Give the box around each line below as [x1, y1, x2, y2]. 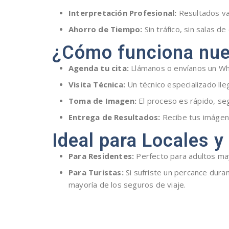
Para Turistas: [68, 167, 124, 178]
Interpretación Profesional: [68, 8, 177, 18]
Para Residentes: [68, 151, 134, 162]
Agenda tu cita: [68, 63, 129, 74]
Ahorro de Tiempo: [68, 24, 143, 35]
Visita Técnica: [68, 79, 125, 90]
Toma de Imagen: [68, 96, 136, 106]
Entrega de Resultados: [68, 112, 161, 123]
